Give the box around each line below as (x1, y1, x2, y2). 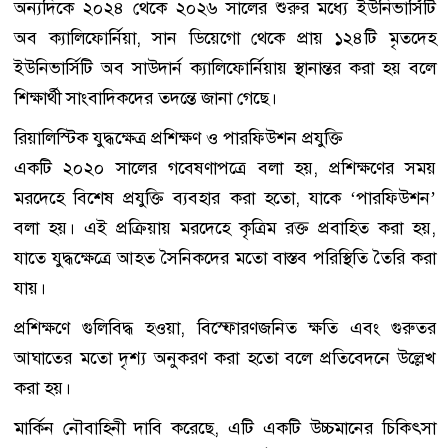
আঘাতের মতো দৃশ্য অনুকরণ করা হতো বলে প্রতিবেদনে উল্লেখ (14, 346, 436, 370)
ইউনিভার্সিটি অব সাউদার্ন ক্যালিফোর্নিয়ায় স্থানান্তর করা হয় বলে (14, 56, 436, 80)
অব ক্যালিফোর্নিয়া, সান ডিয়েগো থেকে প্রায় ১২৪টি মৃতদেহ (14, 26, 436, 50)
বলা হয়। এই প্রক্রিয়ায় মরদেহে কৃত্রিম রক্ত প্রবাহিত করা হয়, (14, 216, 436, 240)
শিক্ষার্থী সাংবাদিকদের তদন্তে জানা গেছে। (14, 86, 277, 110)
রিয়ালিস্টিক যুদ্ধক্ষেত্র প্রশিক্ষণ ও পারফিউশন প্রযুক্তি (14, 126, 343, 150)
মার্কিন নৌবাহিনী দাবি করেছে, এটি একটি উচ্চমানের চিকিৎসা (14, 416, 436, 440)
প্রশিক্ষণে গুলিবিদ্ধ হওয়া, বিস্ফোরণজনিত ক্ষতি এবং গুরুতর (14, 316, 436, 340)
